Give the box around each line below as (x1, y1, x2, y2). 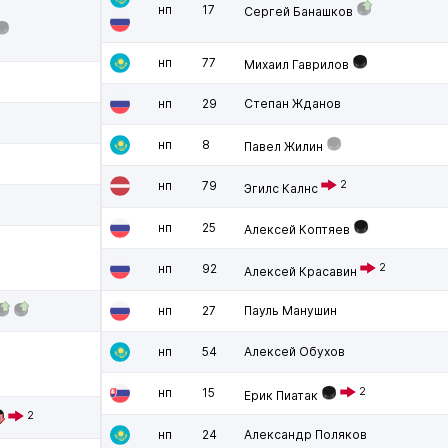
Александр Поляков (244, 427, 367, 442)
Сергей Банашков (244, 4, 353, 19)
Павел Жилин (244, 139, 323, 154)
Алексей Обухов (244, 344, 345, 359)
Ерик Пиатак (244, 388, 318, 403)
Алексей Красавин (244, 264, 357, 279)
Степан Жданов (244, 96, 341, 111)
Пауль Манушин (244, 303, 337, 318)
